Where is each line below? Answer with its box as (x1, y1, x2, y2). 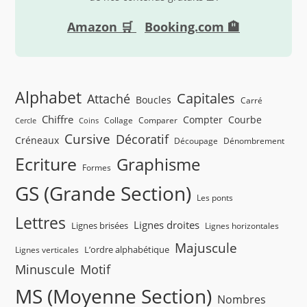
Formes (82, 162, 112, 173)
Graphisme (116, 153, 201, 176)
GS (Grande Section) (15, 181, 192, 207)
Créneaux (15, 134, 60, 147)
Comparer (138, 114, 178, 126)
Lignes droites (134, 218, 200, 232)
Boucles (136, 93, 172, 107)
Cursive (64, 130, 111, 149)
